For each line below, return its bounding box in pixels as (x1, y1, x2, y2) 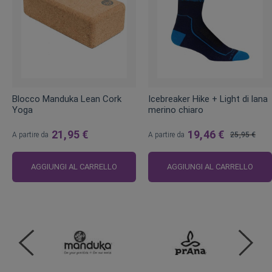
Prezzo (229, 144, 253, 154)
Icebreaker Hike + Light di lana (148, 93, 268, 105)
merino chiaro (148, 104, 203, 116)
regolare (229, 159, 257, 168)
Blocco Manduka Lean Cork (12, 93, 121, 105)
